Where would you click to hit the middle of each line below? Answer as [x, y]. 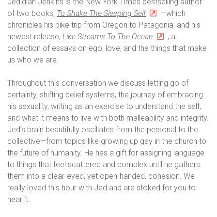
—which [173, 13]
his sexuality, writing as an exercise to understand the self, [104, 106]
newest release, [35, 37]
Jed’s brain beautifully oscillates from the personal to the [103, 130]
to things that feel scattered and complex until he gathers [104, 164]
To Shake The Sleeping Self [101, 13]
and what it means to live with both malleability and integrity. [108, 118]
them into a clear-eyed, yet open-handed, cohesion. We [101, 176]
